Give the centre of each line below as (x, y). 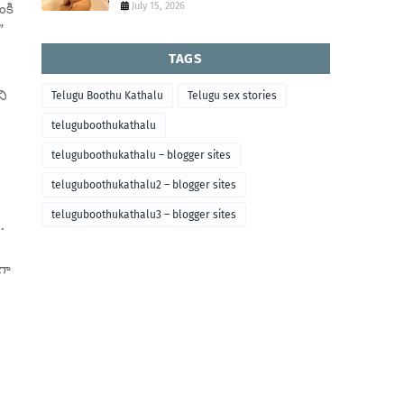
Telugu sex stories (232, 96)
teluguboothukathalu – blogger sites (141, 155)
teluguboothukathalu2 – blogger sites (144, 185)
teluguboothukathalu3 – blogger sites (144, 215)
